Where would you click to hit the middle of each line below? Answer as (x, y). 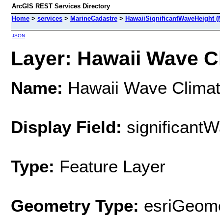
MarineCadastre (94, 18)
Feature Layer (112, 166)
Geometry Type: (75, 205)
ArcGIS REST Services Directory (61, 6)
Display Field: (66, 127)
